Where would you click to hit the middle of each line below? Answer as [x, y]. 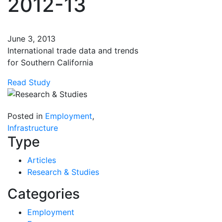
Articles [42, 160]
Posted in [26, 116]
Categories [44, 194]
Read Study [29, 82]
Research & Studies [63, 172]
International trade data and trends [73, 50]
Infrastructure [33, 128]
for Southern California [50, 62]
